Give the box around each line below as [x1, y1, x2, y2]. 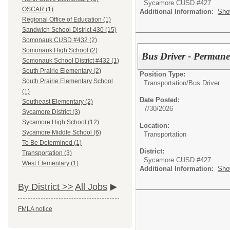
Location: [140, 121, 169, 129]
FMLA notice [18, 205, 52, 213]
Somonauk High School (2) [22, 47, 98, 54]
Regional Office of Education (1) [22, 16, 111, 24]
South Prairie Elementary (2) [22, 67, 101, 75]
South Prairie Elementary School [22, 78, 113, 85]
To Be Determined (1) [22, 139, 82, 147]
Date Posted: [140, 95, 180, 104]
